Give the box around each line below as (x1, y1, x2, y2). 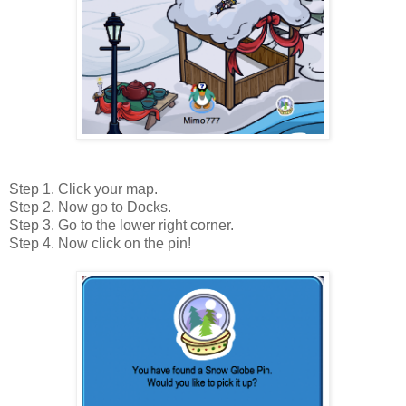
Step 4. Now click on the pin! (9, 235, 191, 251)
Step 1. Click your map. (9, 180, 158, 197)
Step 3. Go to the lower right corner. (9, 217, 234, 233)
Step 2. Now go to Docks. (9, 198, 171, 215)
